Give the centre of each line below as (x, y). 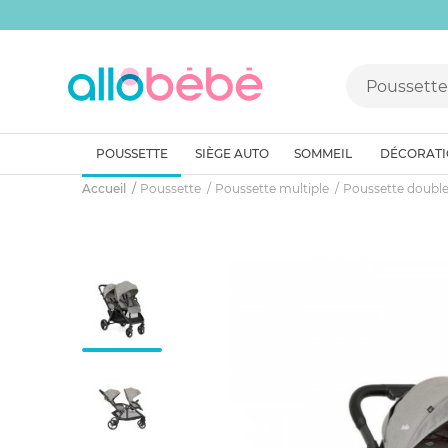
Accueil (104, 188)
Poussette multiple (272, 188)
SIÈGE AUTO (232, 153)
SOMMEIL (323, 153)
